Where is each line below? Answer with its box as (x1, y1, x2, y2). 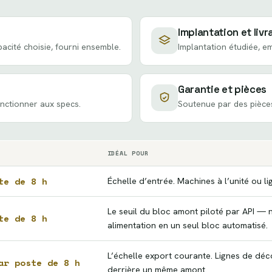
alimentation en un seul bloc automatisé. (107, 219, 268, 231)
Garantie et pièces (177, 83, 267, 97)
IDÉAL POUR (107, 148, 149, 158)
